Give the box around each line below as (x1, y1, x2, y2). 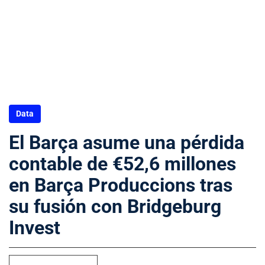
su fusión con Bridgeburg (9, 195, 221, 218)
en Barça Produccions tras (9, 174, 232, 196)
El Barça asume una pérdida (9, 131, 244, 154)
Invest (9, 216, 60, 239)
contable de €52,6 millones (9, 153, 236, 175)
